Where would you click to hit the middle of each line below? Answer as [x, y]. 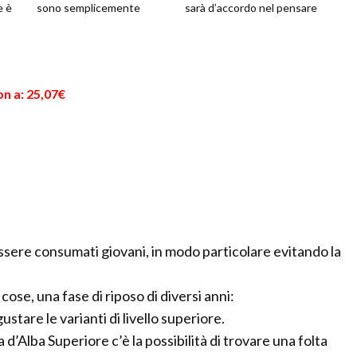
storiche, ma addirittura [94, 25]
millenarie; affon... [80, 43]
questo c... [210, 43]
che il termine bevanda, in [247, 25]
